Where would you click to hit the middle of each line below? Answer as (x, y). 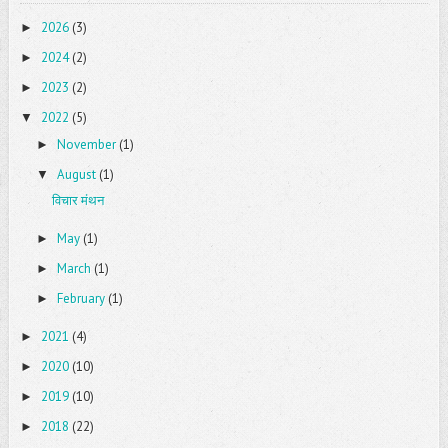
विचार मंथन (78, 201)
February (80, 299)
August (76, 174)
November (86, 144)
